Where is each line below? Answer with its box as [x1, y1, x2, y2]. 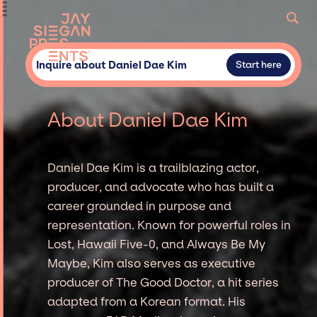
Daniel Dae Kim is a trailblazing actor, [47, 160, 260, 175]
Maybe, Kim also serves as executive [47, 255, 256, 270]
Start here [235, 59, 282, 71]
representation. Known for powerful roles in [47, 217, 292, 232]
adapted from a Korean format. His [47, 294, 246, 309]
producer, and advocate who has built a [47, 179, 275, 194]
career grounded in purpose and [47, 198, 232, 213]
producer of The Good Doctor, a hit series [47, 275, 279, 289]
